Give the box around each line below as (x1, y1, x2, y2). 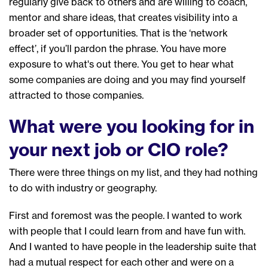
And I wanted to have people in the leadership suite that (9, 240, 257, 252)
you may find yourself (151, 73, 246, 86)
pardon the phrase (74, 42, 156, 54)
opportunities (75, 26, 136, 39)
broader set (9, 26, 63, 39)
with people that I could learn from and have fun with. (9, 224, 245, 237)
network (191, 26, 228, 39)
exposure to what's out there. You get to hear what (9, 57, 234, 70)
